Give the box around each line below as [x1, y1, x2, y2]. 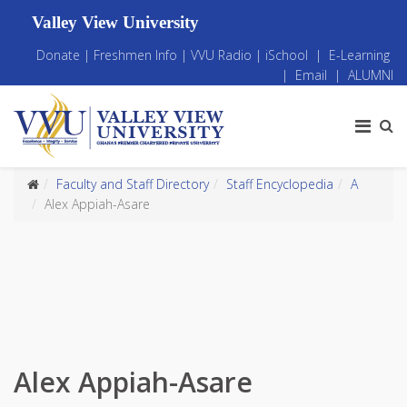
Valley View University [32, 13, 213, 32]
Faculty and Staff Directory [56, 175, 209, 193]
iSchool [265, 46, 308, 64]
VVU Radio [191, 46, 252, 64]
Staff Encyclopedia [226, 175, 333, 193]
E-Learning [329, 46, 390, 64]
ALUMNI [348, 66, 393, 84]
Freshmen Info [94, 46, 177, 64]
